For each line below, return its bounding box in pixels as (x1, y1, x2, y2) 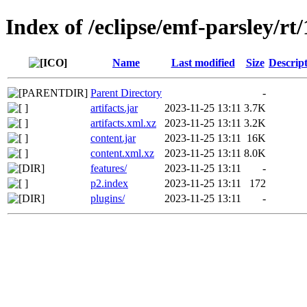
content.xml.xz (90, 147, 154, 159)
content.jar (90, 132, 136, 144)
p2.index (90, 177, 128, 189)
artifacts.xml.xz (90, 116, 156, 129)
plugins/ (90, 192, 125, 204)
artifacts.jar (90, 101, 138, 114)
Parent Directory (90, 86, 162, 99)
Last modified (171, 56, 235, 69)
